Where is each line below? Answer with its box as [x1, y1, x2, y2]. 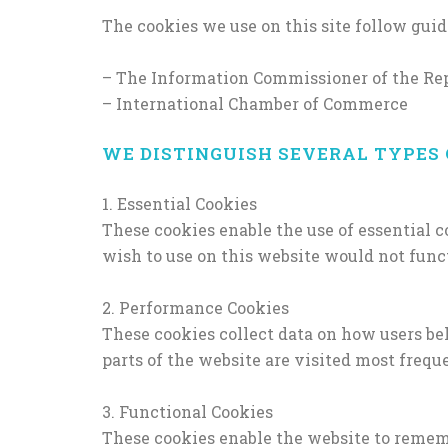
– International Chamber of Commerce [102, 93, 408, 115]
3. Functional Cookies [102, 401, 273, 423]
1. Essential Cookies [102, 193, 257, 215]
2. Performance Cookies [102, 297, 289, 319]
